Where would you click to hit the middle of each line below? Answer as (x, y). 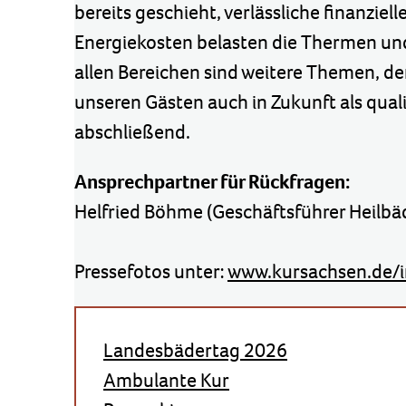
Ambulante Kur (166, 380)
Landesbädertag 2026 (195, 350)
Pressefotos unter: (151, 271)
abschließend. (132, 132)
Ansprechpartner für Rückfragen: (212, 182)
